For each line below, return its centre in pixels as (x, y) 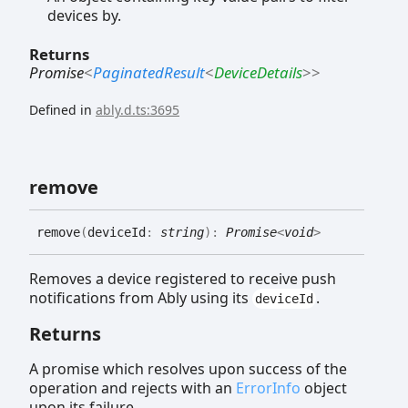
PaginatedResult (149, 72)
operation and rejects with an (133, 388)
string (182, 232)
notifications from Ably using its (141, 297)
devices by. (84, 16)
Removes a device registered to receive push (183, 278)
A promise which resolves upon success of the (188, 368)
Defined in (62, 109)
